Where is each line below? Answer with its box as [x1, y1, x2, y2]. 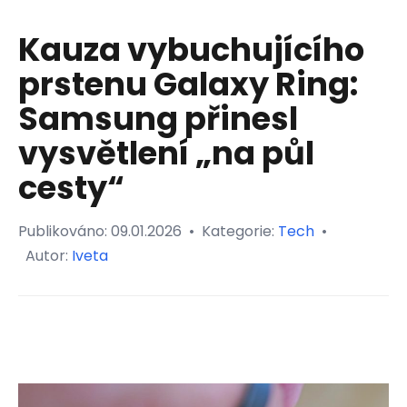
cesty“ [18, 165, 124, 211]
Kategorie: [202, 221, 278, 243]
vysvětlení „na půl [18, 131, 314, 176]
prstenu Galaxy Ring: [18, 62, 358, 107]
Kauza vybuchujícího [18, 27, 364, 73]
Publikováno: [18, 221, 111, 243]
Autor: [25, 245, 72, 267]
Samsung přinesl [18, 96, 298, 142]
